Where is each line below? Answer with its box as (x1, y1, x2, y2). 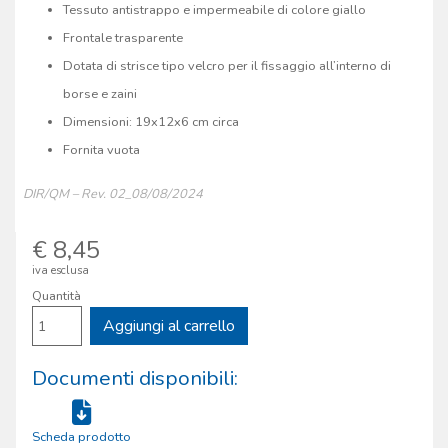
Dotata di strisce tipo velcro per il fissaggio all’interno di (63, 57, 391, 76)
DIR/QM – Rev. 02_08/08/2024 (23, 185, 203, 204)
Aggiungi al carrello (103, 315, 235, 338)
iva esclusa (32, 263, 89, 279)
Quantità (32, 287, 81, 306)
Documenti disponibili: (32, 364, 238, 393)
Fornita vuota (63, 141, 140, 160)
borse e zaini (63, 85, 137, 104)
